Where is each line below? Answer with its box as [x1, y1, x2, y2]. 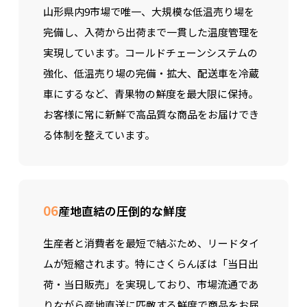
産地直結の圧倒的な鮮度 [58, 202, 186, 219]
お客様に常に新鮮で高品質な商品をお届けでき [42, 107, 259, 121]
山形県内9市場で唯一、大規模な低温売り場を [42, 4, 254, 19]
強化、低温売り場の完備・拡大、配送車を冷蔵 [42, 66, 259, 80]
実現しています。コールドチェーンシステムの [42, 45, 258, 60]
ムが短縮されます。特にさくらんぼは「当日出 [42, 256, 258, 271]
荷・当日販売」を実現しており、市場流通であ [42, 277, 258, 291]
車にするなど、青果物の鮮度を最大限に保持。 [42, 86, 258, 101]
